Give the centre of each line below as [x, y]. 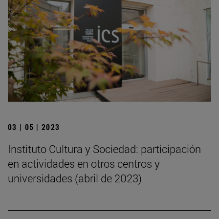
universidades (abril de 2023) [75, 178]
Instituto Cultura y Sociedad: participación [104, 149]
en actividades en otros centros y [84, 163]
